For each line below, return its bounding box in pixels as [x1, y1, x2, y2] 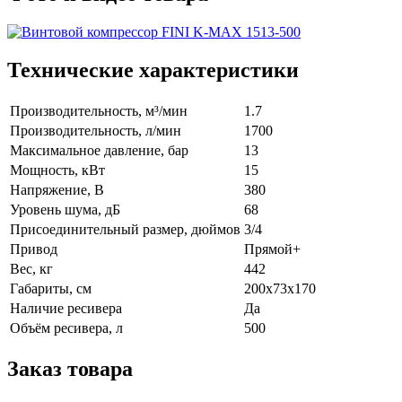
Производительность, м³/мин [10, 103, 188, 119]
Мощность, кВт [10, 162, 105, 179]
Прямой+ [244, 241, 301, 258]
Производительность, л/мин [10, 123, 181, 139]
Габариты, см [10, 281, 92, 297]
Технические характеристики [7, 58, 299, 83]
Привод [10, 241, 57, 258]
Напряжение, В [10, 182, 104, 198]
